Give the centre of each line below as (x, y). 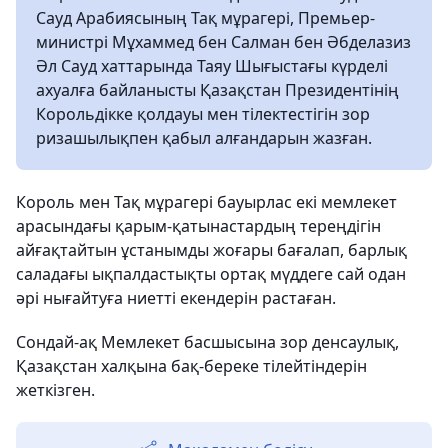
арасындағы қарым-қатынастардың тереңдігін (198, 226)
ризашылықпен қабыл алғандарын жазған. (204, 138)
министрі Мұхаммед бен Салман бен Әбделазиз (223, 42)
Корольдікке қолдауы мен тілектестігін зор (203, 114)
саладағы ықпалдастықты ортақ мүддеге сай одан (211, 274)
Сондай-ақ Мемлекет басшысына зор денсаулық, (207, 342)
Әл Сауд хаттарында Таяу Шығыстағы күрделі (212, 66)
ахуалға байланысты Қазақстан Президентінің (217, 90)
